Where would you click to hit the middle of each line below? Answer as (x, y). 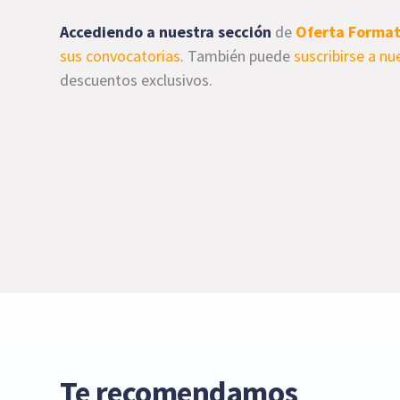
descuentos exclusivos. (137, 79)
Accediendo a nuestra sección (166, 31)
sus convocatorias (121, 55)
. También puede (237, 55)
